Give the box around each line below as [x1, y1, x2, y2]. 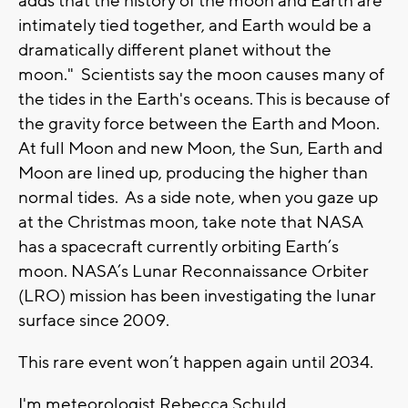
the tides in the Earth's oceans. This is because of [18, 88, 390, 111]
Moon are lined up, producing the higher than [18, 162, 368, 185]
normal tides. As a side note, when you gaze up [18, 187, 378, 209]
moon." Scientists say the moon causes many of [18, 64, 384, 87]
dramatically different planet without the [18, 39, 331, 62]
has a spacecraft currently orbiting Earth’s [18, 236, 339, 259]
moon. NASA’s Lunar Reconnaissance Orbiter [18, 260, 369, 283]
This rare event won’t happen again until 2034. [18, 352, 373, 374]
